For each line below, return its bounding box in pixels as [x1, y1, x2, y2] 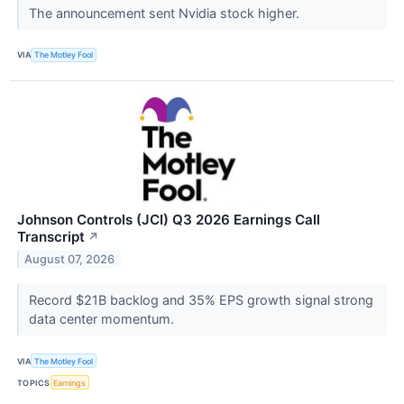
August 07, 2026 [24, 252, 115, 266]
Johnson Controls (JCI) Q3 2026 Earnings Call [17, 211, 320, 229]
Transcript [17, 228, 85, 246]
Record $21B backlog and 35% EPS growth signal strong [28, 292, 373, 308]
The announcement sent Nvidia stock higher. [28, 5, 303, 21]
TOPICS [17, 377, 50, 388]
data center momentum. [28, 311, 178, 327]
